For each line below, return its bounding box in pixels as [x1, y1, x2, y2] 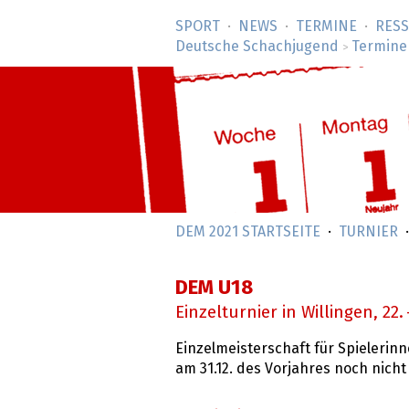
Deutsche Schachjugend [175, 39, 339, 54]
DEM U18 [175, 278, 253, 299]
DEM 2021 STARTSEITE [175, 225, 320, 239]
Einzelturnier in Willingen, [175, 304, 383, 322]
